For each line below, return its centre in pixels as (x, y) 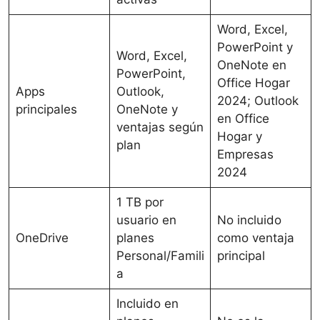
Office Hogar (253, 83)
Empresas (245, 155)
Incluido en (147, 304)
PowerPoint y (255, 47)
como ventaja (255, 238)
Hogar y (239, 137)
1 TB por (140, 202)
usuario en (146, 220)
